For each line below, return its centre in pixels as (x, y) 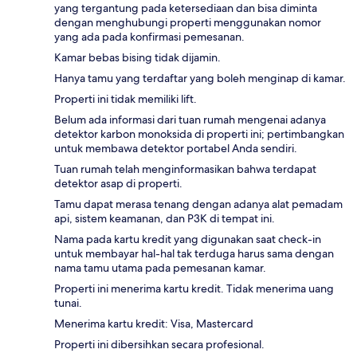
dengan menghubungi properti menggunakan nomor (188, 22)
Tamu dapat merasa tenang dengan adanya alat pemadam (198, 204)
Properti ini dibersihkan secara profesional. (159, 344)
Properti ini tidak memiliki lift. (126, 98)
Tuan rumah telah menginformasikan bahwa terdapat (185, 169)
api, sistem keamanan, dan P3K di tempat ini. (165, 218)
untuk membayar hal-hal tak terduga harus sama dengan (194, 253)
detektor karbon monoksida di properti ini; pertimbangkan (199, 133)
